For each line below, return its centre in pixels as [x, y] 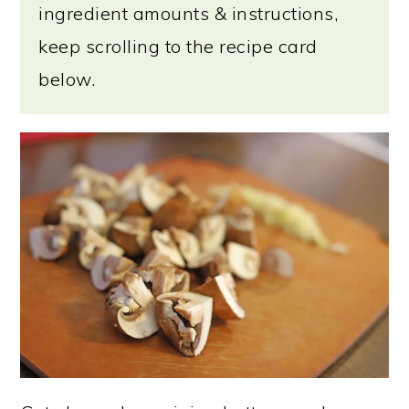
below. [67, 79]
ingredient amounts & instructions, [189, 14]
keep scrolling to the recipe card [178, 47]
